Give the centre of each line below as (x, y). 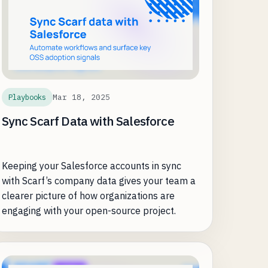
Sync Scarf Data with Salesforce (88, 121)
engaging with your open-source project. (89, 211)
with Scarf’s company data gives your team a (98, 181)
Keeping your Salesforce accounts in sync (91, 166)
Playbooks (27, 97)
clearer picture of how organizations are (88, 196)
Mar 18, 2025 (81, 97)
